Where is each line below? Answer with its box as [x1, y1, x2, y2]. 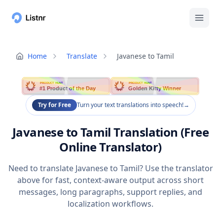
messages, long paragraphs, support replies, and [19, 186, 202, 198]
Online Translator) [59, 139, 162, 155]
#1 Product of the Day [39, 85, 97, 92]
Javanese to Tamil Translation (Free [12, 124, 209, 141]
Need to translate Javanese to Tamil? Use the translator [8, 163, 213, 174]
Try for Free [37, 101, 71, 110]
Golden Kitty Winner [128, 85, 182, 92]
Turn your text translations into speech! [76, 101, 184, 110]
